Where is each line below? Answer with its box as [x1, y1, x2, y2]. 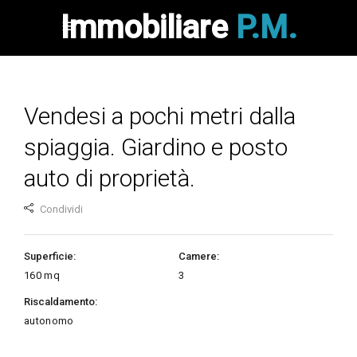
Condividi [40, 203, 83, 215]
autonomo [24, 315, 74, 327]
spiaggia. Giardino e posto [24, 133, 288, 161]
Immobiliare [60, 9, 236, 46]
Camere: [178, 250, 219, 262]
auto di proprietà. [24, 164, 195, 192]
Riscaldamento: [24, 296, 97, 308]
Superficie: [24, 250, 76, 262]
